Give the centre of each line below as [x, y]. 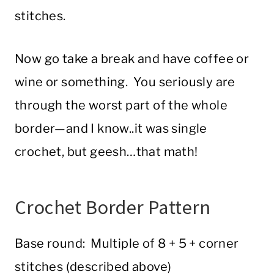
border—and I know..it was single [111, 129]
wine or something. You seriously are [125, 82]
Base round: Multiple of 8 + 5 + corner [127, 244]
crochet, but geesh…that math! [106, 152]
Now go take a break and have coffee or [132, 59]
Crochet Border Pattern [113, 208]
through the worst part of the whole [121, 106]
